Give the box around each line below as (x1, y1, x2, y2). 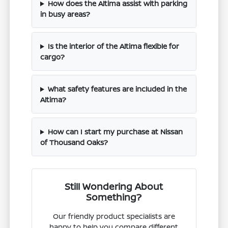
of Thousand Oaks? (40, 137, 108, 148)
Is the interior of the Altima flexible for (47, 41, 179, 51)
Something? (86, 191, 142, 204)
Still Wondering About (65, 180, 163, 193)
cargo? (40, 52, 65, 62)
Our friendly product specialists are (52, 211, 175, 221)
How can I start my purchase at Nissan (47, 127, 183, 137)
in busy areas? (40, 9, 91, 19)
